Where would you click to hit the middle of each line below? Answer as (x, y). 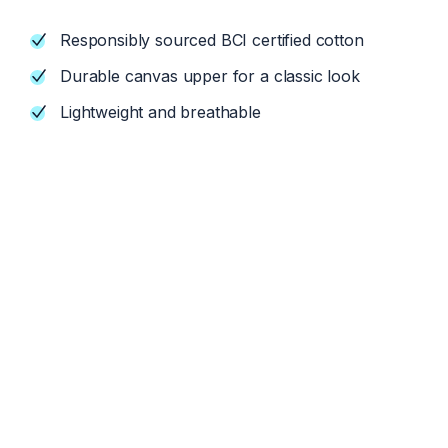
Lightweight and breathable (160, 112)
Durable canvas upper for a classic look (210, 76)
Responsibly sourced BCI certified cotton (212, 40)
